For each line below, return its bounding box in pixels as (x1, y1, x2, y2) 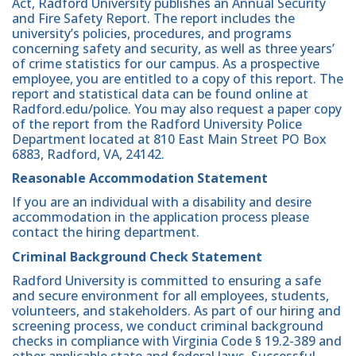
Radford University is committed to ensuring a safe (12, 271, 321, 289)
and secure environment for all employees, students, (12, 286, 329, 304)
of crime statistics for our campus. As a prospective (12, 55, 319, 73)
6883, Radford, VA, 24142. (12, 145, 164, 164)
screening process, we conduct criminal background (12, 316, 323, 335)
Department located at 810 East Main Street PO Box (12, 130, 327, 149)
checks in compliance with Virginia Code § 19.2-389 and (12, 331, 342, 350)
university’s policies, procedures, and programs (12, 25, 292, 43)
